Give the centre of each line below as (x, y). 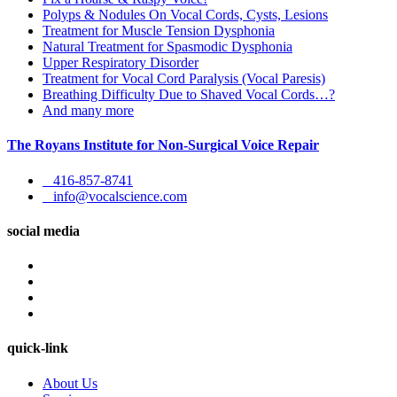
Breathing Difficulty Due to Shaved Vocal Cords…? (189, 95)
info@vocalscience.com (115, 196)
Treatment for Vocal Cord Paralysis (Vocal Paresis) (184, 79)
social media (43, 230)
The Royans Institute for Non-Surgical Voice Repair (163, 145)
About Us (70, 383)
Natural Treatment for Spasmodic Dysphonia (167, 47)
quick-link (38, 348)
